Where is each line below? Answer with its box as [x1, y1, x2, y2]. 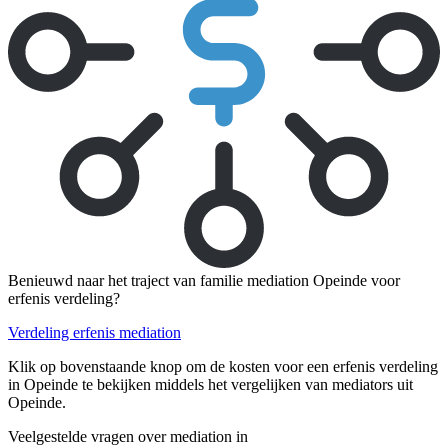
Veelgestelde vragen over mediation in [8, 427, 248, 445]
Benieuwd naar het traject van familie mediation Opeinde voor [8, 271, 400, 289]
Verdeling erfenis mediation [8, 323, 181, 341]
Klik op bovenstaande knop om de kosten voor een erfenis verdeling [8, 357, 438, 375]
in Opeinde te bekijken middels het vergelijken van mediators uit [8, 375, 413, 393]
